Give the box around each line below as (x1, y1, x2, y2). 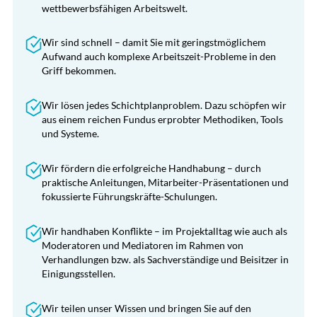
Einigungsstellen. (41, 267, 115, 279)
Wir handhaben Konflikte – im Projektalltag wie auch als (41, 224, 287, 237)
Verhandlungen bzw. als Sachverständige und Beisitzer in (41, 253, 289, 265)
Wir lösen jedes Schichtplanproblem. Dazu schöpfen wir (41, 99, 287, 112)
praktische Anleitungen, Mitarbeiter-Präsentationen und (41, 175, 289, 188)
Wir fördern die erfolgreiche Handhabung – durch (41, 161, 261, 174)
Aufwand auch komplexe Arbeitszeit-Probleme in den (41, 50, 276, 63)
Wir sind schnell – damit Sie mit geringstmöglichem (41, 36, 266, 49)
